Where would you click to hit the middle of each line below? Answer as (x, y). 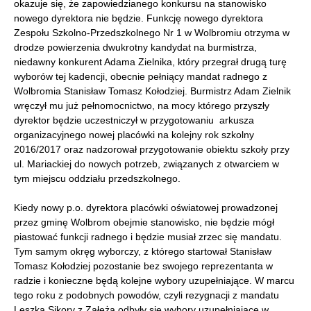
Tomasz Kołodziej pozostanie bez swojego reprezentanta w (143, 266)
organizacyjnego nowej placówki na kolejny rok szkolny (134, 134)
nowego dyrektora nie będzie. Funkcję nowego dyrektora (138, 18)
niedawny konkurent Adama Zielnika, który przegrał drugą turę (150, 61)
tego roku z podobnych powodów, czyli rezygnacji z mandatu (146, 295)
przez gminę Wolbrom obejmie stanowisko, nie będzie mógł (144, 222)
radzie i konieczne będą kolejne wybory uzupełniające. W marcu (154, 280)
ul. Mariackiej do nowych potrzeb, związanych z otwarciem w (146, 163)
